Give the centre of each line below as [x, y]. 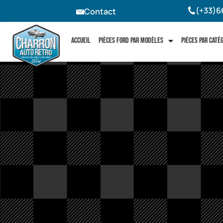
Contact [100, 12]
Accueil [81, 41]
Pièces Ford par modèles [131, 41]
